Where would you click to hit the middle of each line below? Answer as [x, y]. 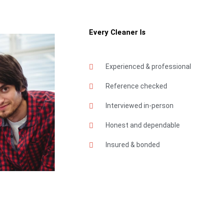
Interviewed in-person [139, 106]
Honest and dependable [142, 125]
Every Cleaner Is [117, 32]
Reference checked [136, 86]
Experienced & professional [148, 66]
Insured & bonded [132, 145]
